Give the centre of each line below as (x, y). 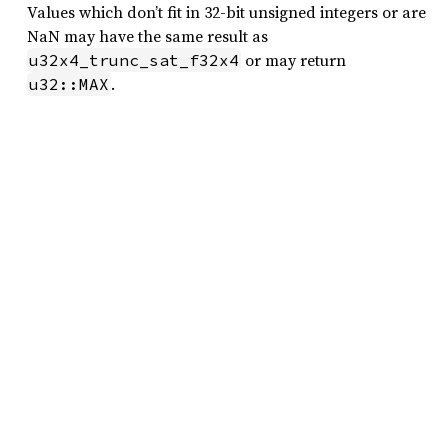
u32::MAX (69, 84)
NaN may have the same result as (147, 36)
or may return (293, 60)
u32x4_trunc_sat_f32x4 (134, 60)
